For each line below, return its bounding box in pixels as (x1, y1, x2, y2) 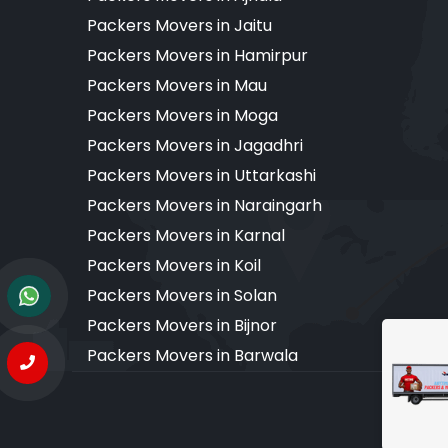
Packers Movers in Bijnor (87, 313, 277, 337)
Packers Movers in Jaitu (87, 13, 272, 37)
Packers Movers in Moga (87, 103, 278, 127)
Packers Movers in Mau (87, 73, 267, 97)
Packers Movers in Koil (87, 253, 261, 277)
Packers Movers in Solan (87, 283, 277, 307)
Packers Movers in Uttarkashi (87, 163, 316, 187)
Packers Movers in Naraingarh (87, 193, 322, 217)
